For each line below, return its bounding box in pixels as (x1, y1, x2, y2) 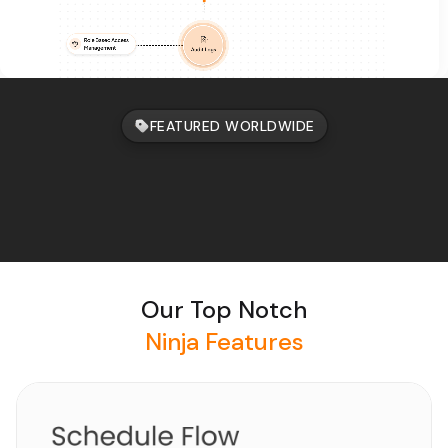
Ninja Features (144, 326, 304, 357)
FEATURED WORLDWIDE (149, 117, 315, 135)
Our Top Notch (141, 294, 307, 325)
